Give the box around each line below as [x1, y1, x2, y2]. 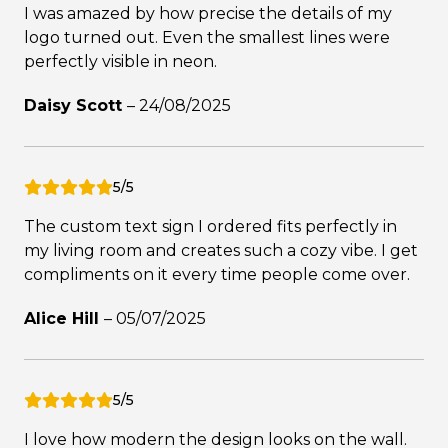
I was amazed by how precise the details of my [24, 3, 392, 23]
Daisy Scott [24, 95, 127, 115]
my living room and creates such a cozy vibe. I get [24, 240, 418, 260]
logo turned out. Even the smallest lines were [24, 27, 390, 47]
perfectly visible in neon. [24, 51, 217, 71]
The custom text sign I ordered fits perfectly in [24, 216, 397, 236]
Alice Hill [24, 308, 104, 328]
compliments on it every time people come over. [24, 264, 410, 284]
